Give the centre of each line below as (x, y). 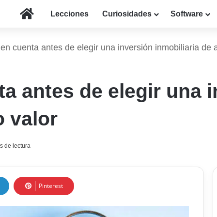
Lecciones (70, 14)
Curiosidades (127, 14)
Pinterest (51, 186)
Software (187, 14)
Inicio (43, 13)
